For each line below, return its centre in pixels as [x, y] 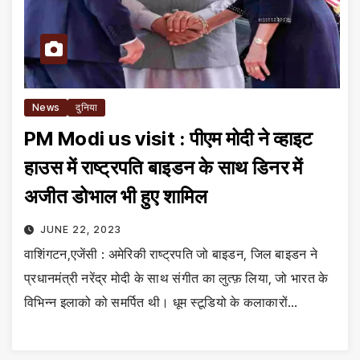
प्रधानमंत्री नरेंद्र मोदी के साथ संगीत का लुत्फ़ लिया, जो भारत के [176, 278]
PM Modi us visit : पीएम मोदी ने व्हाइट [169, 138]
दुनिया [87, 107]
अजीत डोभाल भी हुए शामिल [116, 196]
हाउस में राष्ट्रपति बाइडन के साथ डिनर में [164, 167]
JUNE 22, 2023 [80, 229]
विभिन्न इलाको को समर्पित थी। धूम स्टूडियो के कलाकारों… [161, 302]
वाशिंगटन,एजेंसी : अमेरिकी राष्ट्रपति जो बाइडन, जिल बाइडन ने [171, 254]
